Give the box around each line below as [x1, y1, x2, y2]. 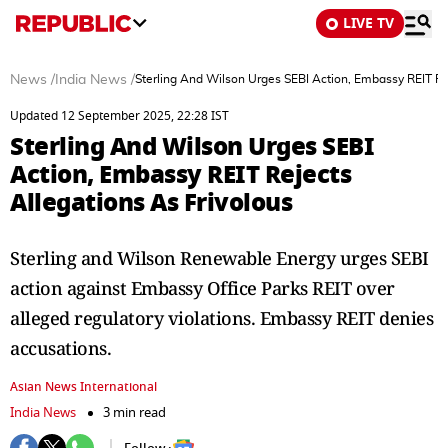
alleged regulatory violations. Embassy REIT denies [10, 306, 433, 330]
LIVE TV [343, 13, 394, 34]
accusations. [10, 336, 111, 360]
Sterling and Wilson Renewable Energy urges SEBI [10, 246, 429, 270]
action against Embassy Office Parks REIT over [10, 276, 395, 300]
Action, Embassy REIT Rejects [10, 156, 351, 193]
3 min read [103, 403, 166, 422]
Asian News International [10, 378, 157, 396]
